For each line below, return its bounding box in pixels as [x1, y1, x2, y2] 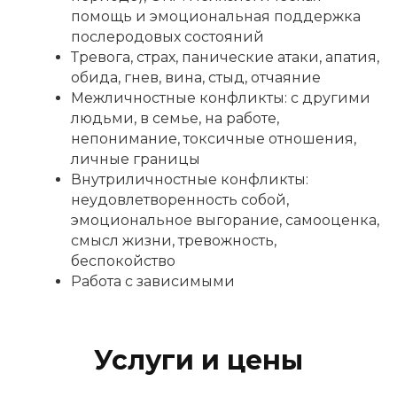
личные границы [71, 151, 200, 168]
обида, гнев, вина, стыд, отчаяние [71, 69, 321, 87]
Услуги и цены [94, 344, 303, 378]
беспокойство [71, 253, 175, 270]
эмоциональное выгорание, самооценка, [71, 212, 379, 230]
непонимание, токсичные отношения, [71, 130, 356, 148]
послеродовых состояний [71, 28, 264, 46]
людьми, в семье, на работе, [71, 110, 279, 128]
